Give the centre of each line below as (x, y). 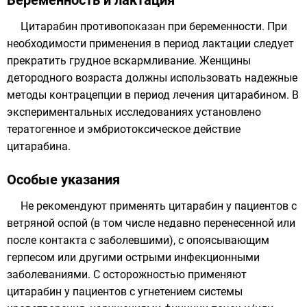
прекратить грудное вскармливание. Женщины (129, 61)
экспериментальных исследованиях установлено (134, 112)
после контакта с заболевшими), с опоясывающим (138, 240)
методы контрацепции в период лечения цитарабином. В (153, 95)
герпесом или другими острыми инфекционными (133, 257)
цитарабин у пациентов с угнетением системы (125, 292)
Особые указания (63, 180)
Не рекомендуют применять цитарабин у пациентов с (159, 206)
